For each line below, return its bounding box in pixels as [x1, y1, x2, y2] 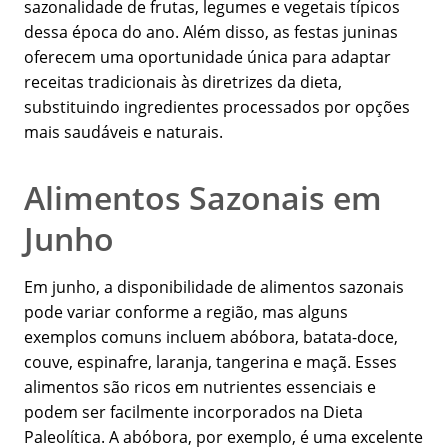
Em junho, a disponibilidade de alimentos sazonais [24, 276, 404, 299]
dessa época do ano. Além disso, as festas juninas [24, 21, 398, 44]
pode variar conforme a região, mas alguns [24, 301, 348, 324]
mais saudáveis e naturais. [24, 121, 223, 144]
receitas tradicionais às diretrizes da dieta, [24, 71, 342, 94]
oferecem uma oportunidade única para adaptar [24, 46, 391, 69]
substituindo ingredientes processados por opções [24, 96, 410, 119]
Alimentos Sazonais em [24, 176, 382, 220]
